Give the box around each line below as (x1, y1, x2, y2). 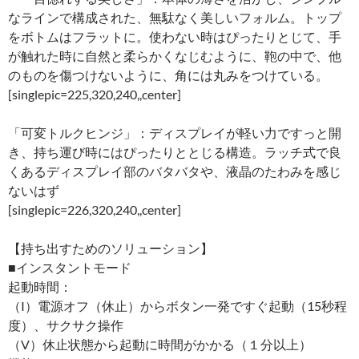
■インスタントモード (8, 259, 131, 275)
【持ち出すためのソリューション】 (8, 240, 213, 256)
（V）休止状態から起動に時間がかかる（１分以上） (8, 336, 312, 352)
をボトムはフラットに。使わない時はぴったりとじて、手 (8, 28, 341, 44)
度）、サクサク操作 (8, 317, 123, 333)
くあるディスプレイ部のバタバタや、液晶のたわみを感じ (8, 163, 341, 179)
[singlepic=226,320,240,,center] (8, 201, 181, 217)
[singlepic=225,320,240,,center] (8, 86, 181, 102)
